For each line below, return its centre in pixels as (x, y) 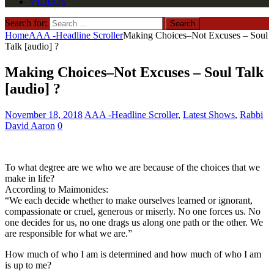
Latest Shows (209, 114)
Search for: (26, 23)
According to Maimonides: (57, 189)
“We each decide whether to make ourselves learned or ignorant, (129, 200)
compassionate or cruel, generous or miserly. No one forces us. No (133, 211)
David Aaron (30, 125)
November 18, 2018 (44, 114)
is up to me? (28, 265)
